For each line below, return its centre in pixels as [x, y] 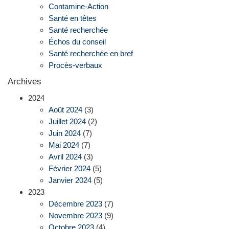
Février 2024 [70, 169]
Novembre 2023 [75, 216]
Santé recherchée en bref [91, 54]
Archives [25, 81]
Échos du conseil [77, 42]
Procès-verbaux [75, 65]
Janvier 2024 [70, 180]
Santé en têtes [73, 18]
